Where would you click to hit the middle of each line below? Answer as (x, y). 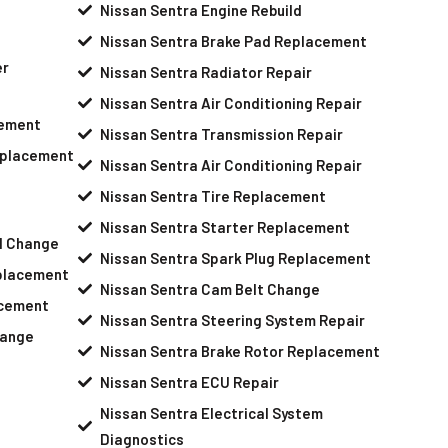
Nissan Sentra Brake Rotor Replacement (240, 350)
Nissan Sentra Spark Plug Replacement (236, 257)
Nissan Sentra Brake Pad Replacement (234, 40)
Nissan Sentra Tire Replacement (213, 195)
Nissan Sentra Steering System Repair (233, 319)
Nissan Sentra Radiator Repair (206, 71)
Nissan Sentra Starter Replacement (225, 226)
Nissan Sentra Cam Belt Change (210, 288)
